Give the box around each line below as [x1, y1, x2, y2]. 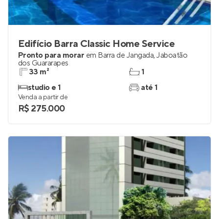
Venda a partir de [18, 93, 68, 102]
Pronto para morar [18, 50, 85, 60]
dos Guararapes [18, 58, 68, 68]
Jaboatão [156, 50, 188, 60]
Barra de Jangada [98, 50, 154, 60]
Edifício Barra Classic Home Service [18, 38, 175, 50]
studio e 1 [28, 83, 61, 92]
